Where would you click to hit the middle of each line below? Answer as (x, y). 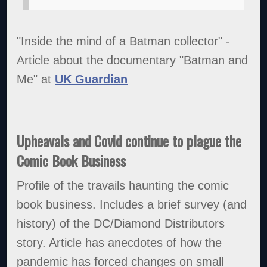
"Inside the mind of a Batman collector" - (124, 41)
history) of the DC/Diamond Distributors (121, 224)
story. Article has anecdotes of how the (119, 243)
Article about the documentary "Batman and (133, 60)
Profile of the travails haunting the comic (123, 186)
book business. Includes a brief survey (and (132, 205)
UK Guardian (91, 79)
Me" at (36, 79)
